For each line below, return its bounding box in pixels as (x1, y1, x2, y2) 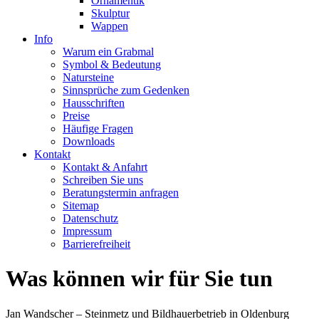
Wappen (91, 20, 128, 32)
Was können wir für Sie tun (6, 266, 273, 292)
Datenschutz (63, 212, 118, 224)
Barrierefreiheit (63, 238, 130, 250)
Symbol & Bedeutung (63, 58, 161, 70)
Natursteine (63, 71, 114, 83)
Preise (63, 110, 90, 122)
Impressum (63, 225, 112, 237)
